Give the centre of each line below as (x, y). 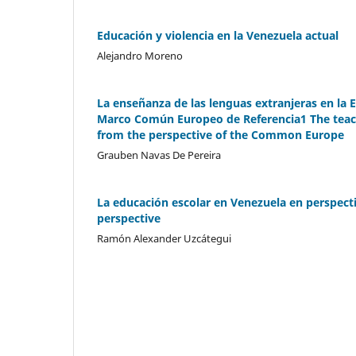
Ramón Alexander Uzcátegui (164, 238)
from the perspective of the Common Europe (221, 134)
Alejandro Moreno (140, 55)
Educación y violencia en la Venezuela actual (218, 35)
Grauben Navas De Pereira (159, 155)
